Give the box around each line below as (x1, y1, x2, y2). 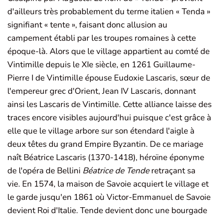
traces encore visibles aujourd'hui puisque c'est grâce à (7, 112, 211, 124)
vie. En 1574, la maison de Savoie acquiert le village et (7, 178, 209, 190)
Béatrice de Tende (82, 165, 149, 177)
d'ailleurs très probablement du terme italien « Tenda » (7, 6, 211, 18)
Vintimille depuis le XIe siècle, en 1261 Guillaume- (7, 59, 195, 71)
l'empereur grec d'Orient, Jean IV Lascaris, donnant (7, 85, 196, 97)
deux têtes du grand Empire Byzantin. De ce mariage (7, 138, 203, 150)
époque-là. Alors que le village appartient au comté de (7, 46, 210, 57)
